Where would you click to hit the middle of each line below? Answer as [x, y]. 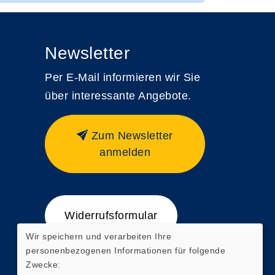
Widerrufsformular [111, 215]
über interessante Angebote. [118, 96]
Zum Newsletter [132, 136]
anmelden [125, 152]
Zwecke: [43, 264]
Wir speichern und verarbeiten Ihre [99, 236]
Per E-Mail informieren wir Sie [122, 77]
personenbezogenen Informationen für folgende [126, 250]
